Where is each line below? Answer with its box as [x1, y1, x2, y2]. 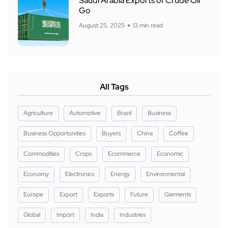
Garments [164, 190, 191, 199]
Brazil [117, 109, 131, 118]
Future [130, 190, 148, 199]
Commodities [23, 150, 59, 158]
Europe [23, 190, 43, 199]
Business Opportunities [23, 129, 85, 138]
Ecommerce [108, 150, 140, 158]
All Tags [99, 81, 129, 93]
